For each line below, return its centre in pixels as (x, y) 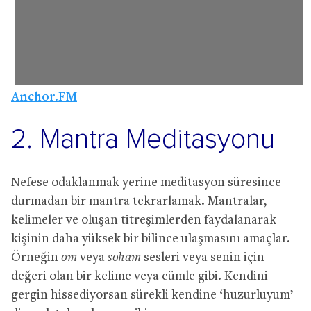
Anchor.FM (44, 97)
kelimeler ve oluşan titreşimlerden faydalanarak (144, 220)
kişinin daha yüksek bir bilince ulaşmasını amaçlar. (151, 239)
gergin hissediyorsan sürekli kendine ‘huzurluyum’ (152, 295)
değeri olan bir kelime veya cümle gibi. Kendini (140, 276)
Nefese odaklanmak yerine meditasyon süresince (146, 183)
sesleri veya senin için (203, 258)
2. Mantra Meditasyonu (143, 140)
